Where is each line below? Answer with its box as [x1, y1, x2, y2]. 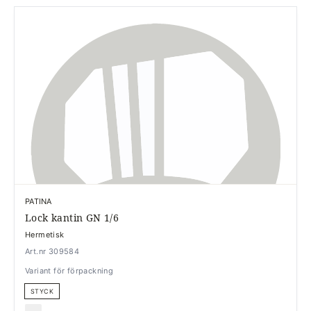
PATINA [25, 196, 52, 206]
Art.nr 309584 [25, 246, 80, 256]
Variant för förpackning [25, 265, 114, 276]
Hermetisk [25, 229, 65, 239]
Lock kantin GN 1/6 [25, 210, 119, 224]
